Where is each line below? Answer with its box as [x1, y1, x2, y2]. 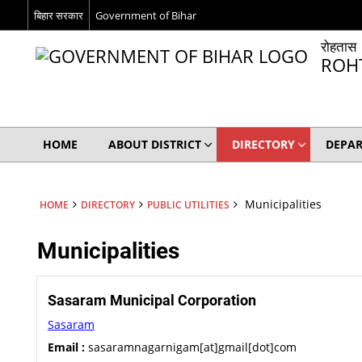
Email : [47, 339, 85, 355]
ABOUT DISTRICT [107, 137, 201, 152]
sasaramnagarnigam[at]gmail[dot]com [84, 339, 297, 355]
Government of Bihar [95, 7, 196, 23]
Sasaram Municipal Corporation [47, 292, 256, 309]
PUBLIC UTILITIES [146, 198, 229, 211]
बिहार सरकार [33, 7, 83, 23]
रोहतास [320, 37, 356, 56]
